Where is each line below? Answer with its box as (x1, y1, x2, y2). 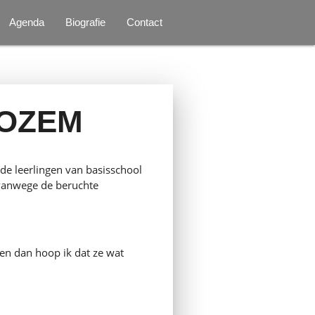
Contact (127, 16, 163, 28)
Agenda (9, 16, 45, 28)
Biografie (65, 16, 106, 28)
